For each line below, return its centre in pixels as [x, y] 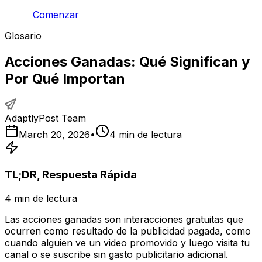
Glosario [23, 35]
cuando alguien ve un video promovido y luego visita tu [127, 242]
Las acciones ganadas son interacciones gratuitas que [124, 219]
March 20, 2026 [54, 135]
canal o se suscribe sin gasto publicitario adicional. [116, 254]
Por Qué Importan [65, 78]
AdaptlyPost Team [45, 118]
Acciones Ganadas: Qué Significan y [127, 61]
